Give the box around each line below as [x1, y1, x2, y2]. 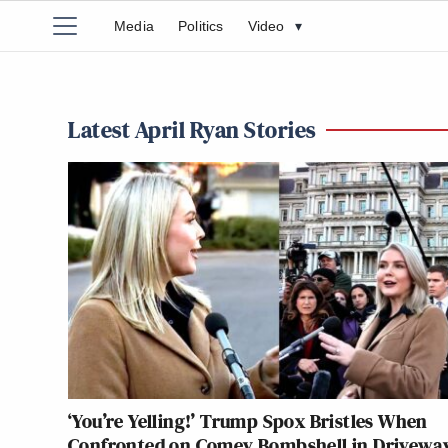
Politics [178, 18, 224, 34]
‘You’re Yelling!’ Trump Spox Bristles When [68, 407, 428, 436]
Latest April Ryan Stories [68, 113, 316, 146]
